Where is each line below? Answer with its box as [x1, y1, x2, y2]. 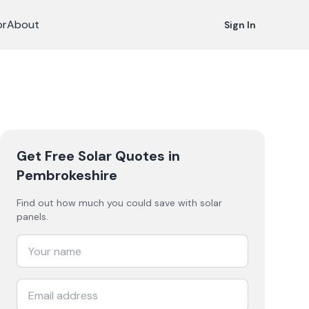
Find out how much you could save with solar [17, 197, 222, 209]
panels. [17, 210, 48, 223]
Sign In [224, 19, 256, 31]
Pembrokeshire [17, 166, 117, 184]
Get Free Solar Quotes [17, 147, 165, 165]
